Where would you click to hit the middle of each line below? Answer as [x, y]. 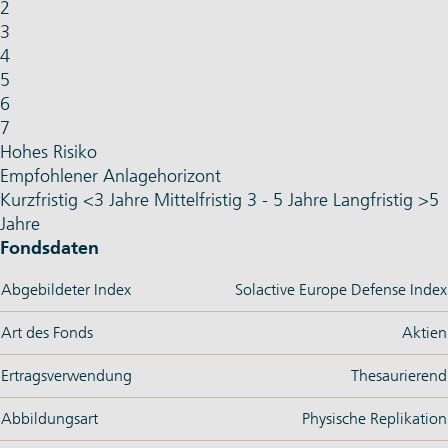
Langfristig [373, 200]
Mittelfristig [198, 200]
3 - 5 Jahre [287, 200]
